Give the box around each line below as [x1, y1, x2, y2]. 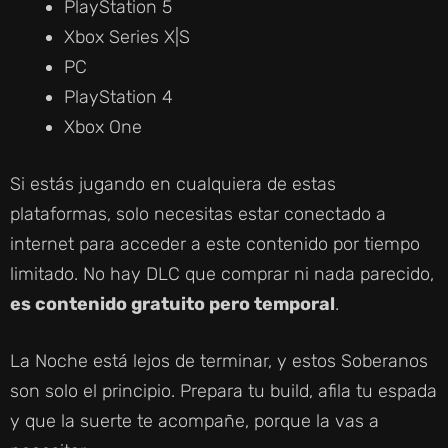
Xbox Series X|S [64, 25, 190, 48]
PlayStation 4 [64, 85, 173, 108]
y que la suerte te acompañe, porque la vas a [10, 409, 379, 432]
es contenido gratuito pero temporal [10, 292, 335, 315]
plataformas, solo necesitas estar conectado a [10, 202, 386, 225]
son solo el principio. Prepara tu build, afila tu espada [10, 379, 437, 402]
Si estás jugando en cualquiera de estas [10, 172, 336, 195]
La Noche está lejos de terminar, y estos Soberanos [10, 349, 428, 372]
